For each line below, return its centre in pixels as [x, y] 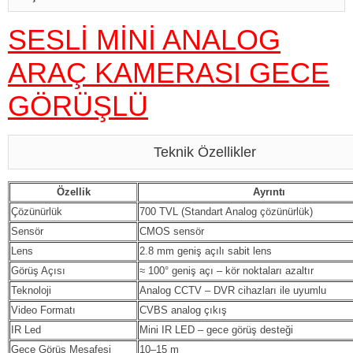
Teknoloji [31, 290]
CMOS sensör [172, 231]
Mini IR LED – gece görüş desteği [216, 329]
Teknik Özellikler [205, 152]
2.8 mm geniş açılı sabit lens [206, 251]
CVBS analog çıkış [183, 310]
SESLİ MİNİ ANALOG [144, 39]
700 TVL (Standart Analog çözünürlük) [226, 211]
